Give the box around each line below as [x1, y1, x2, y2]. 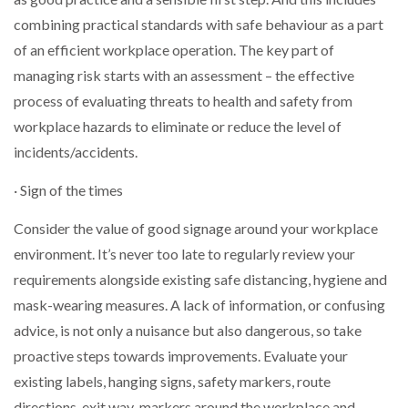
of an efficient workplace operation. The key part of [14, 40, 334, 58]
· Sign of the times [14, 180, 123, 199]
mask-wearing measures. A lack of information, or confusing [14, 296, 385, 314]
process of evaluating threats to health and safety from [14, 91, 352, 109]
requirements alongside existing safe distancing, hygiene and [14, 270, 387, 289]
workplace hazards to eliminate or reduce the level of [14, 117, 342, 135]
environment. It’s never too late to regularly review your [14, 245, 355, 263]
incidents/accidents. [14, 142, 138, 160]
